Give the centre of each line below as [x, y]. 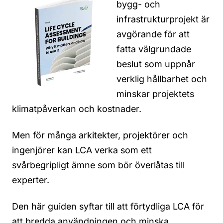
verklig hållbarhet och [162, 79]
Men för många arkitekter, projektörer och [100, 135]
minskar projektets [155, 94]
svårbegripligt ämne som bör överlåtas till [98, 165]
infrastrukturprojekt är [163, 19]
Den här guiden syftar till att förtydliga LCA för [108, 207]
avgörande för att [153, 34]
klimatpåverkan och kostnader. [77, 109]
